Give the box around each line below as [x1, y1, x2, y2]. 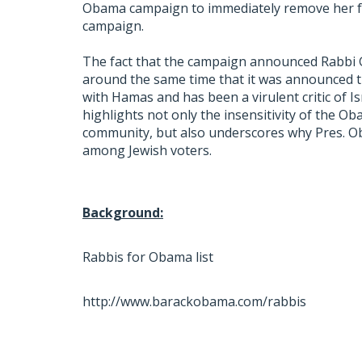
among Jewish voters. [82, 141, 212, 159]
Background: [82, 204, 163, 221]
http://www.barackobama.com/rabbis [82, 293, 306, 310]
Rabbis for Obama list [82, 248, 213, 266]
